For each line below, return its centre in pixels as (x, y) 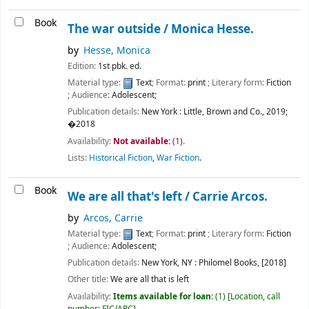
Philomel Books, (229, 263)
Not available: (143, 141)
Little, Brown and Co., (224, 112)
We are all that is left (150, 280)
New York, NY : (169, 263)
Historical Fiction (121, 158)
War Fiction (178, 158)
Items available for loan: (164, 296)
